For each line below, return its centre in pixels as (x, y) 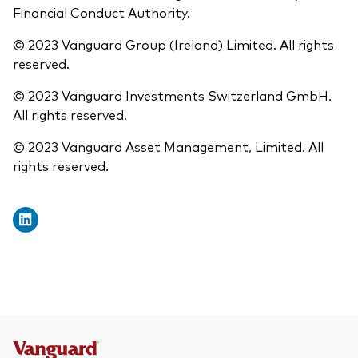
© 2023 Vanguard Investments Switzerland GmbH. (172, 95)
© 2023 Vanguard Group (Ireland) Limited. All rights (173, 44)
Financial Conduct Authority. (101, 12)
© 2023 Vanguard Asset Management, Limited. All (168, 147)
